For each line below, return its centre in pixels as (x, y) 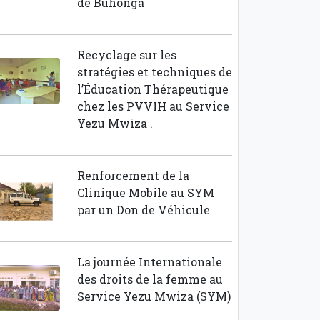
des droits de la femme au (150, 279)
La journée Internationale (149, 262)
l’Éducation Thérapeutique (152, 89)
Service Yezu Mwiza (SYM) (154, 296)
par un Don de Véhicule (143, 210)
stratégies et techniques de (154, 72)
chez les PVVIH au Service (153, 106)
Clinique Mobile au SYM (145, 192)
